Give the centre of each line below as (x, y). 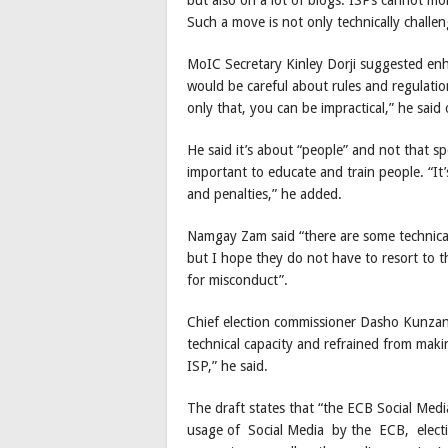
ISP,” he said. (227, 365)
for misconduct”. (237, 279)
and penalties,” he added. (264, 193)
